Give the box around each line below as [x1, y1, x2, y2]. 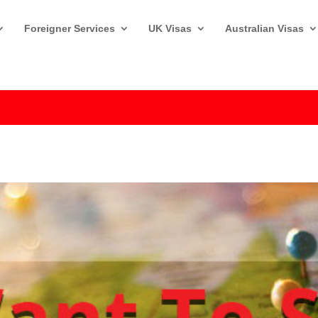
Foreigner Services [24, 23, 115, 34]
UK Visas [148, 23, 192, 34]
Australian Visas [225, 23, 304, 34]
